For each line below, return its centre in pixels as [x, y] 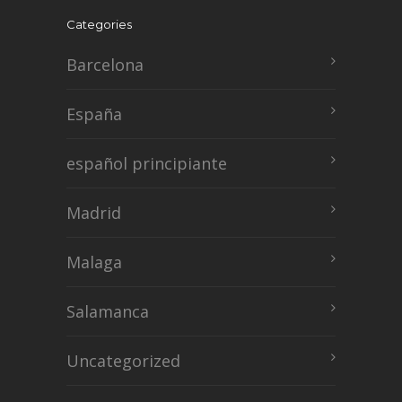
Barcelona [105, 64]
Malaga [94, 262]
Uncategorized [123, 360]
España [94, 114]
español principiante [147, 163]
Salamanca [108, 311]
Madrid [94, 212]
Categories [99, 24]
